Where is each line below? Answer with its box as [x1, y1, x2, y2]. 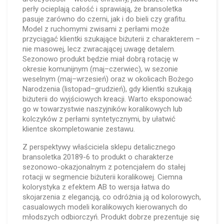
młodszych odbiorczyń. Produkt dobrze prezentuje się [22, 212, 199, 221]
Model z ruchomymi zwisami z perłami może [22, 24, 169, 33]
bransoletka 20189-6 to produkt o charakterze [22, 152, 173, 161]
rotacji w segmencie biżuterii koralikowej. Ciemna [22, 172, 182, 181]
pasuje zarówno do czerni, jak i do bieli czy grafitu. [22, 14, 186, 23]
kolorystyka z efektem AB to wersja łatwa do [22, 182, 170, 191]
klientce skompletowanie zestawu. [22, 124, 135, 133]
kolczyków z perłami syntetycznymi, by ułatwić [22, 114, 175, 123]
